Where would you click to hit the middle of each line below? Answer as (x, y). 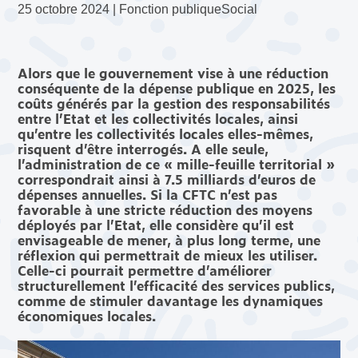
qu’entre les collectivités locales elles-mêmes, (166, 133)
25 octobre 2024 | (69, 9)
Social (240, 9)
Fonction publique (171, 9)
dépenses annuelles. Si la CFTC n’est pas (148, 194)
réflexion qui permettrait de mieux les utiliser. (168, 255)
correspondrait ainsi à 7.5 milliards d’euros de (167, 179)
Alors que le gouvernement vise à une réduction (173, 72)
